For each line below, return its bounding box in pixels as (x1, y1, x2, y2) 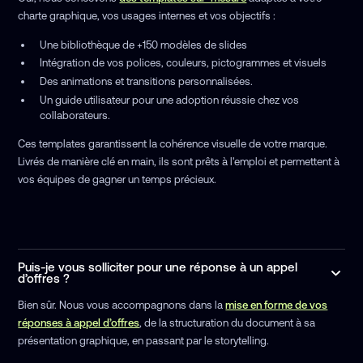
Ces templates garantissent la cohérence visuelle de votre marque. (18, 137, 328, 150)
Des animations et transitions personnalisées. (39, 75, 253, 88)
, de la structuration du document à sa (139, 316, 316, 329)
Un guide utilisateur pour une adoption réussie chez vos (39, 93, 299, 106)
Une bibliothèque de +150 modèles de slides (39, 38, 250, 51)
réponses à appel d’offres (18, 316, 140, 329)
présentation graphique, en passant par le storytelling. (18, 334, 270, 347)
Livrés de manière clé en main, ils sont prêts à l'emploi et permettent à (18, 155, 340, 168)
